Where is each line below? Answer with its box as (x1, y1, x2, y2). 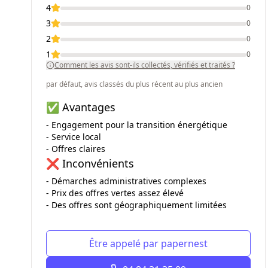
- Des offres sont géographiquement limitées (46, 199, 227, 211)
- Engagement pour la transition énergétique (46, 119, 227, 130)
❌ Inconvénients (46, 156, 134, 170)
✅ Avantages (46, 100, 115, 114)
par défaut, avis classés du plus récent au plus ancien (46, 79, 223, 89)
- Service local (46, 131, 101, 142)
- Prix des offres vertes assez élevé (46, 187, 184, 199)
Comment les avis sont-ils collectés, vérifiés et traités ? (54, 60, 235, 70)
